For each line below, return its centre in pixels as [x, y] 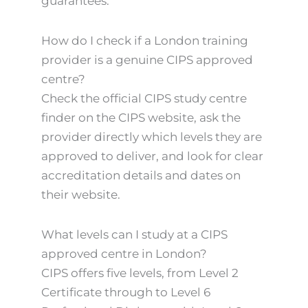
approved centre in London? [124, 253]
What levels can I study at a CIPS [134, 234]
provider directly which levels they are [152, 136]
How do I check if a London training [145, 40]
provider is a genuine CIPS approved [147, 59]
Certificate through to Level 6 [126, 292]
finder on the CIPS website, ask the [141, 117]
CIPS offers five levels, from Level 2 [140, 273]
